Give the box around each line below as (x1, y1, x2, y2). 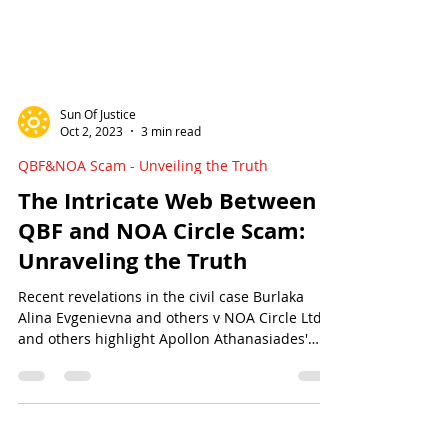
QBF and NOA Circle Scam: (18, 350, 305, 381)
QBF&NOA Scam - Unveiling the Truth (18, 291, 268, 310)
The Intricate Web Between (18, 320, 316, 351)
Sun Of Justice (60, 240, 136, 257)
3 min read (141, 258, 201, 274)
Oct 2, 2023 (60, 258, 123, 274)
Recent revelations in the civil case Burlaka (18, 422, 304, 441)
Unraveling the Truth (18, 380, 247, 411)
